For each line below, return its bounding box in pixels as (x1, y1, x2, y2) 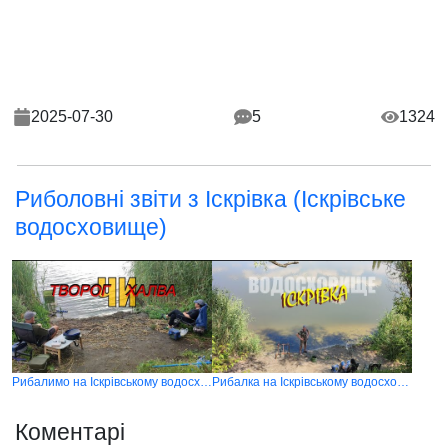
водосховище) (15, 214, 167, 240)
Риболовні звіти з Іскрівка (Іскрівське (15, 186, 406, 212)
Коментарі (15, 419, 125, 445)
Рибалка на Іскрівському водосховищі (397, 375, 409, 389)
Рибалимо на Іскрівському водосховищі (200, 375, 212, 389)
